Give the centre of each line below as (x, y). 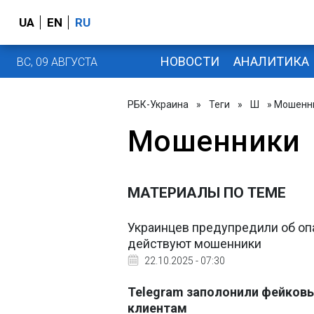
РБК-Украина (158, 104)
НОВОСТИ (190, 61)
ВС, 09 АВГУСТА (57, 62)
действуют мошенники (194, 244)
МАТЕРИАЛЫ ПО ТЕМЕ (207, 193)
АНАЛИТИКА (271, 61)
